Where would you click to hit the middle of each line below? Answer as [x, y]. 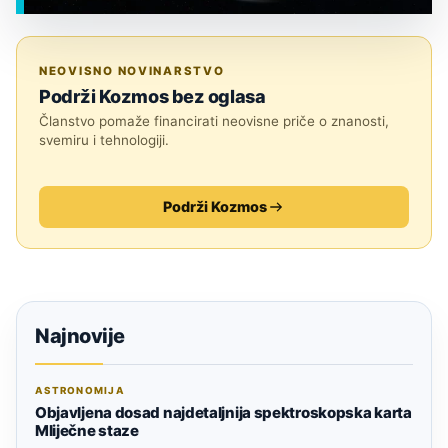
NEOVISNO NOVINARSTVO [132, 70]
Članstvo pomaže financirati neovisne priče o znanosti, [214, 120]
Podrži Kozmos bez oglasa [152, 95]
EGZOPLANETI [113, 60]
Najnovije [80, 335]
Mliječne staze [87, 430]
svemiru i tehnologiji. [104, 139]
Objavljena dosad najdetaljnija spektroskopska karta [223, 412]
